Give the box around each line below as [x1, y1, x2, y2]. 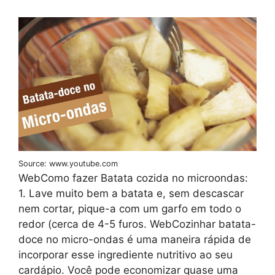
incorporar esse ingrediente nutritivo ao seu [18, 248, 233, 261]
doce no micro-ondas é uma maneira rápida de [18, 233, 251, 246]
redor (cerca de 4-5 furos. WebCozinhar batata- [18, 217, 256, 230]
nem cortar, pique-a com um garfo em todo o [18, 202, 241, 215]
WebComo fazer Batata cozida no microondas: [18, 171, 248, 184]
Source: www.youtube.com [18, 158, 118, 168]
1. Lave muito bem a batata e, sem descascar [18, 187, 244, 199]
